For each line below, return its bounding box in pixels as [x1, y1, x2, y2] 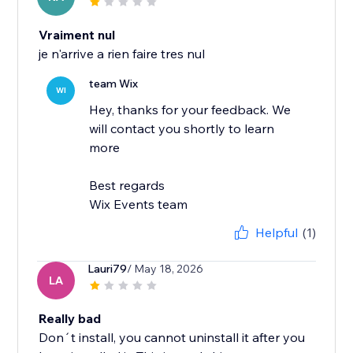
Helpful [255, 225, 298, 241]
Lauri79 [87, 262, 128, 277]
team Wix [89, 76, 139, 91]
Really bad [39, 310, 102, 327]
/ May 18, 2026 [127, 262, 204, 277]
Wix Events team [89, 196, 188, 213]
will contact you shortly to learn [89, 121, 275, 137]
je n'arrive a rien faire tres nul [39, 46, 206, 62]
